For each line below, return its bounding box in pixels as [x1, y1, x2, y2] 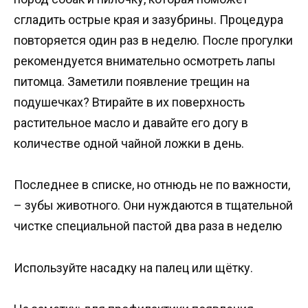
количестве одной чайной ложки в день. [14, 135, 244, 151]
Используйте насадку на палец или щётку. [14, 260, 253, 275]
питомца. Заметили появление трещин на [14, 74, 250, 89]
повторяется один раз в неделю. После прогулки [14, 32, 293, 47]
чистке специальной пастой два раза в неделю [14, 219, 282, 234]
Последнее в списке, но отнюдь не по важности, [14, 177, 290, 192]
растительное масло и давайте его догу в [14, 115, 248, 130]
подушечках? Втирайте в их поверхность [14, 94, 245, 109]
